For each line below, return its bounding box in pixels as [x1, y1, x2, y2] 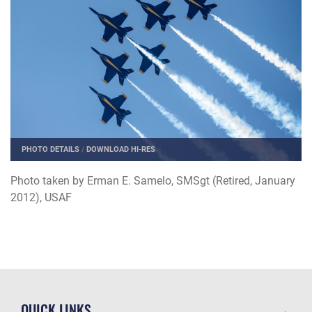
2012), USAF [10, 190, 75, 204]
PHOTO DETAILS [22, 144, 80, 155]
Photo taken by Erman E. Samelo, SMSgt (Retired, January [10, 173, 295, 187]
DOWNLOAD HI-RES [86, 144, 156, 155]
